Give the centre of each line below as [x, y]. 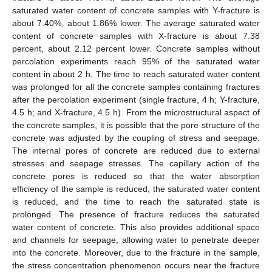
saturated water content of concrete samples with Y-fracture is [136, 10]
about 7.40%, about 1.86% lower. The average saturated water [136, 23]
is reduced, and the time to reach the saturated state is [136, 202]
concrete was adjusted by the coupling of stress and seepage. [136, 138]
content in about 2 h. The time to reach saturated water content [136, 74]
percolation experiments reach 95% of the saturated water [136, 61]
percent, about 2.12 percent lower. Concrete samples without [136, 49]
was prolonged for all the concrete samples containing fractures [136, 87]
